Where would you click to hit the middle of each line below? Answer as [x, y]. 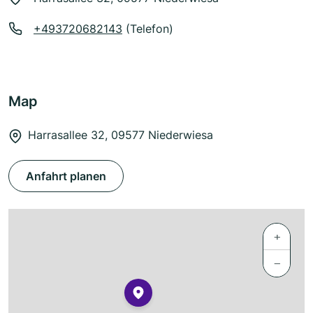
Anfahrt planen [66, 176]
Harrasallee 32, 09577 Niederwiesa [121, 135]
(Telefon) [148, 29]
